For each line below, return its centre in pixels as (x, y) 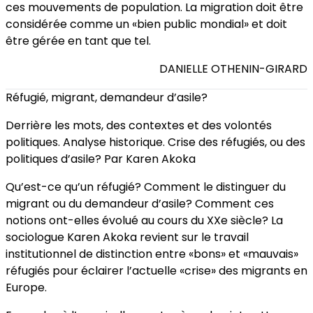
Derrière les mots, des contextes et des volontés (139, 126)
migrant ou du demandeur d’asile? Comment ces (140, 204)
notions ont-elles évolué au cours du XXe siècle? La (144, 221)
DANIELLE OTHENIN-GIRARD (233, 69)
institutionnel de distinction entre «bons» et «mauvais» (152, 254)
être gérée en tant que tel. (78, 41)
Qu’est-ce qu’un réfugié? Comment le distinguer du (146, 187)
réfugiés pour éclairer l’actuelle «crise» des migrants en (156, 271)
